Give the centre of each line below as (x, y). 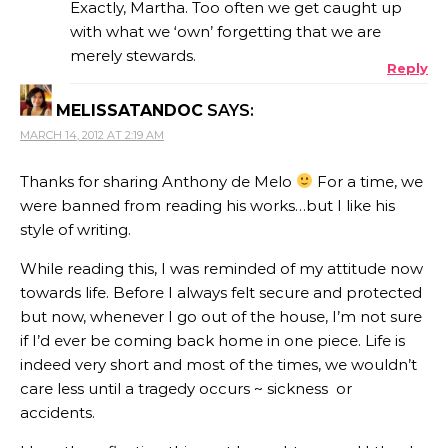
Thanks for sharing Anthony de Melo (158, 181)
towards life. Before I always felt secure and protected (221, 292)
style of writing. (75, 229)
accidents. (57, 412)
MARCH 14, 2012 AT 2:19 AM (92, 134)
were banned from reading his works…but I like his (207, 205)
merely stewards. (133, 55)
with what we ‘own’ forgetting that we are (225, 31)
